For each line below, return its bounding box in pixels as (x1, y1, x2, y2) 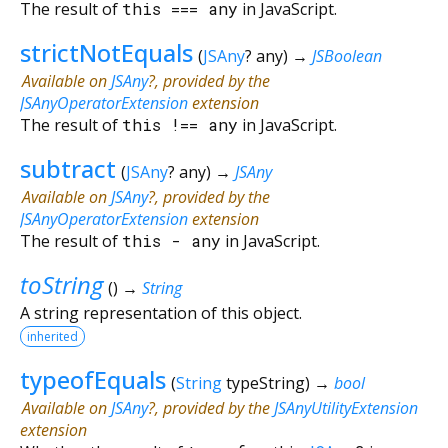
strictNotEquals (20, 35, 193, 69)
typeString (225, 371, 305, 394)
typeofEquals (20, 362, 166, 396)
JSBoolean (311, 44, 382, 67)
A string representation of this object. (20, 301, 302, 324)
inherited (27, 327, 78, 345)
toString (20, 267, 103, 301)
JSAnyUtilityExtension (274, 396, 418, 419)
